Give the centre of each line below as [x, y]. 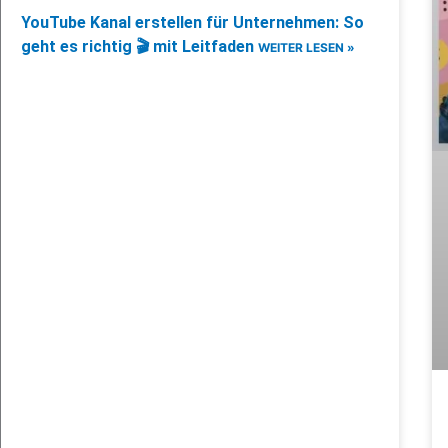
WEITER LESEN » [306, 48]
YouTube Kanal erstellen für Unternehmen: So [192, 23]
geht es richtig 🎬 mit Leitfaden [139, 47]
